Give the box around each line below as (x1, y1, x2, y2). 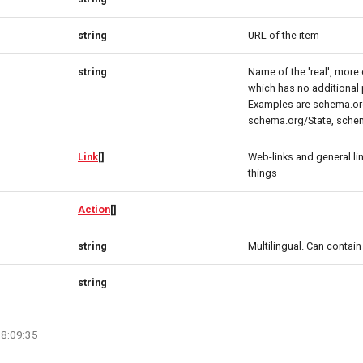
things (248, 167, 277, 179)
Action (78, 203, 110, 216)
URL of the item (248, 29, 319, 41)
